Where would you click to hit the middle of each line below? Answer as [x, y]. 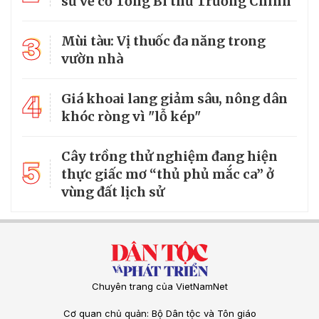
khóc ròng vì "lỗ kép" [131, 116]
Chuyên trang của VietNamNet [159, 286]
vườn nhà [92, 58]
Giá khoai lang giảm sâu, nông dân [174, 98]
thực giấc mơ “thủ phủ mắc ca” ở [168, 174]
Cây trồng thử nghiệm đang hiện [169, 156]
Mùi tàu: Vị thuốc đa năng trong [163, 41]
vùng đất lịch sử [113, 192]
